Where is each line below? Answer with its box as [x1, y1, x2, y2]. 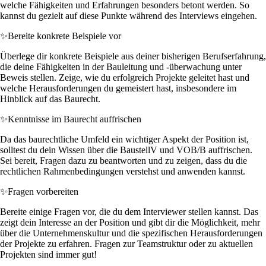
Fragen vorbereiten [8, 186, 78, 197]
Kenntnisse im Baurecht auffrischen [8, 113, 141, 124]
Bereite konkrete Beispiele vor [8, 30, 121, 41]
